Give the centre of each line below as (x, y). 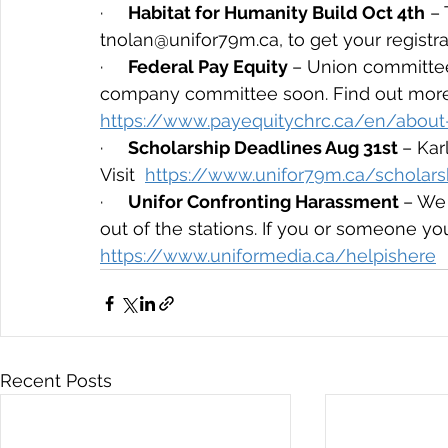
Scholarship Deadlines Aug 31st (265, 147)
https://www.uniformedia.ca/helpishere (268, 255)
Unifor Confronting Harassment (265, 201)
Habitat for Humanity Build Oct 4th (276, 12)
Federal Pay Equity (210, 66)
